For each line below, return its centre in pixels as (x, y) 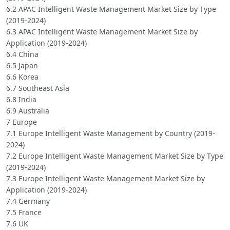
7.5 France (24, 213)
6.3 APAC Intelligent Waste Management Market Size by (102, 32)
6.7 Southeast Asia (38, 88)
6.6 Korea (22, 77)
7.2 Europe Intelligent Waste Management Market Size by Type (115, 156)
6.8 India (21, 100)
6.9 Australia (28, 111)
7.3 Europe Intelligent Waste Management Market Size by (106, 179)
